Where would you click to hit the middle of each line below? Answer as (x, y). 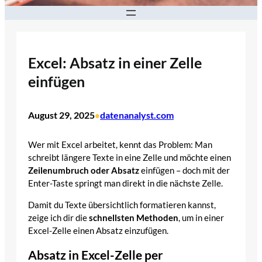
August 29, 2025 (61, 115)
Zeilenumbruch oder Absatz (84, 171)
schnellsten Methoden (134, 218)
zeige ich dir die (58, 218)
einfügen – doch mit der (185, 171)
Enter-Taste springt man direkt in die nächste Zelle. (125, 184)
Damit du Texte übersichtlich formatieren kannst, (122, 205)
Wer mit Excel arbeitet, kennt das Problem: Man (120, 145)
